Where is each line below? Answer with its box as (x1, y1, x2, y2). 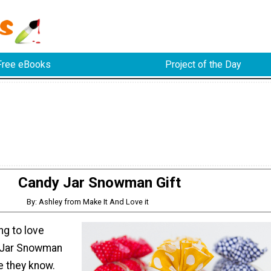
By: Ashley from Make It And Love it (26, 197, 149, 206)
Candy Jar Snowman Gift (18, 174, 181, 191)
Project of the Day (165, 59, 241, 71)
